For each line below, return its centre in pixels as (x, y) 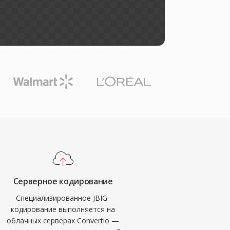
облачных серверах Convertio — (63, 221)
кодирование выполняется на (63, 209)
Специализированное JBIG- (63, 198)
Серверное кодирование (63, 181)
